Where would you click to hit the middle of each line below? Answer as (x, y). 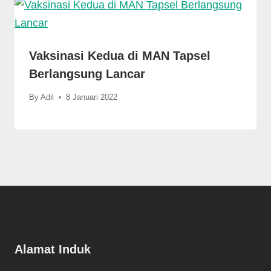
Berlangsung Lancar (87, 73)
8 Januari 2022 (92, 97)
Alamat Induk (53, 249)
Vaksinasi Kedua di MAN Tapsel (120, 55)
